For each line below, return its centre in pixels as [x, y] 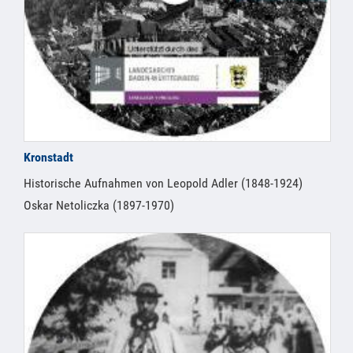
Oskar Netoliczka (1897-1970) [99, 206]
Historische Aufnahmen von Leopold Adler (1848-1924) [163, 184]
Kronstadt [48, 158]
